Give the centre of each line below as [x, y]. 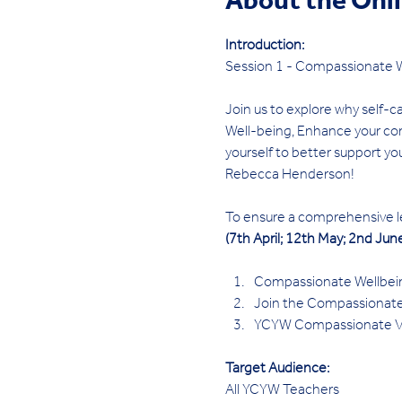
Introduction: [264, 47]
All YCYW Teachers [283, 391]
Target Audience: [277, 370]
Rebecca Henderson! [289, 176]
